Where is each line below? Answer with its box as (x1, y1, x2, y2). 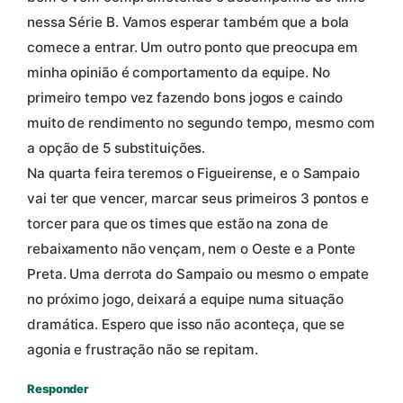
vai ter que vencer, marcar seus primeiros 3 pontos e (27, 190, 369, 208)
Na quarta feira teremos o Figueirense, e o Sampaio (27, 165, 360, 183)
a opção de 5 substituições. (27, 139, 206, 157)
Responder (27, 381, 89, 397)
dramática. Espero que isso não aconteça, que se (27, 316, 345, 334)
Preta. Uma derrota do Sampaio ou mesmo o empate (27, 265, 370, 283)
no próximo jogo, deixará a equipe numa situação (27, 291, 345, 309)
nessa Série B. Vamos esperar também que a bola (27, 13, 350, 31)
